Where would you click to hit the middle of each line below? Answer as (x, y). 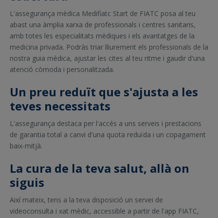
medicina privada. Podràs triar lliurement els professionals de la (109, 47)
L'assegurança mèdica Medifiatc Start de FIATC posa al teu (103, 14)
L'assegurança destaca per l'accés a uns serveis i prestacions (106, 124)
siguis (27, 182)
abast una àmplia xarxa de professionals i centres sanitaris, (103, 25)
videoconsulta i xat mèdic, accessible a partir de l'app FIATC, (104, 211)
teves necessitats (60, 106)
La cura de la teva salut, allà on (100, 168)
